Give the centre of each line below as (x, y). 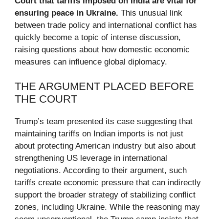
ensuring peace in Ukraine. (66, 13)
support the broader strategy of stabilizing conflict (105, 195)
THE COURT (46, 99)
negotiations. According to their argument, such (101, 171)
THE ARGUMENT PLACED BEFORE (104, 87)
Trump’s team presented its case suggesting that (104, 122)
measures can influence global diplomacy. (91, 62)
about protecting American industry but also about (105, 146)
